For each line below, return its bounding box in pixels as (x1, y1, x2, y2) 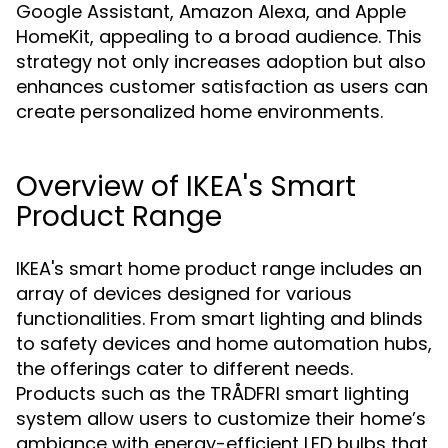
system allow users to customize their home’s (16, 406, 426, 431)
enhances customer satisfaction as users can (16, 74, 428, 99)
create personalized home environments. (16, 99, 383, 124)
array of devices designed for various (16, 281, 352, 306)
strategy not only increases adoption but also (16, 49, 426, 74)
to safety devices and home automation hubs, (16, 331, 432, 356)
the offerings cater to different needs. (16, 356, 353, 381)
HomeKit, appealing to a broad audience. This (16, 24, 422, 49)
